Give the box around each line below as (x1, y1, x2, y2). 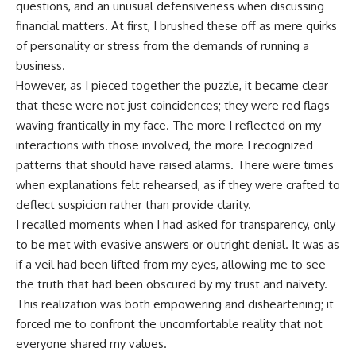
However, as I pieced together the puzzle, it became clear (16, 78, 328, 94)
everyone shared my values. (16, 336, 167, 352)
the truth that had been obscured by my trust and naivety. (16, 277, 327, 292)
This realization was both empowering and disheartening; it (16, 296, 334, 312)
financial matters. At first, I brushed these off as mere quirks (16, 18, 337, 34)
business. (16, 58, 65, 74)
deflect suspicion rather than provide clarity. (16, 197, 251, 213)
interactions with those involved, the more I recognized (16, 137, 313, 153)
